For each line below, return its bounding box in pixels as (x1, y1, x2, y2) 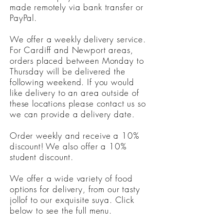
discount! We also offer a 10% (10, 141, 127, 152)
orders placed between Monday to (10, 55, 144, 66)
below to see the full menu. (10, 205, 115, 216)
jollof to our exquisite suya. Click (10, 194, 134, 205)
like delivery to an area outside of (10, 87, 139, 98)
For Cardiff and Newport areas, (10, 44, 133, 55)
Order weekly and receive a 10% (10, 130, 139, 141)
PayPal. (10, 12, 40, 23)
